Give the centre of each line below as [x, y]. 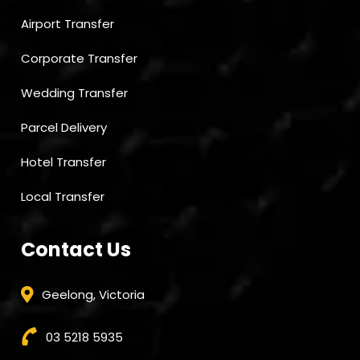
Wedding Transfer [74, 92]
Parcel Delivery [64, 127]
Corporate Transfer [79, 58]
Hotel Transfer [63, 162]
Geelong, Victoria [93, 294]
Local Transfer [63, 196]
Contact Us [76, 249]
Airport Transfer [67, 23]
